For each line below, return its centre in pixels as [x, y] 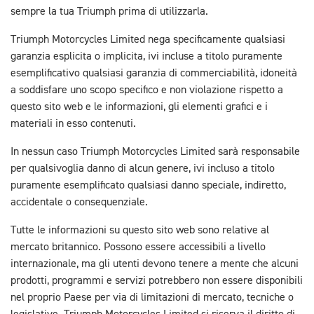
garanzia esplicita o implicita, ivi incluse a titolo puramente [146, 57]
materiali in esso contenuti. [73, 124]
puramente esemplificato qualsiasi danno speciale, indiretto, [148, 186]
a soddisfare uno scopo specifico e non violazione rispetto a [147, 90]
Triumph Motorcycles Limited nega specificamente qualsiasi [148, 40]
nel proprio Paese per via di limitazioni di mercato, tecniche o [152, 298]
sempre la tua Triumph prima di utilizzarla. [111, 12]
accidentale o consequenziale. [79, 203]
